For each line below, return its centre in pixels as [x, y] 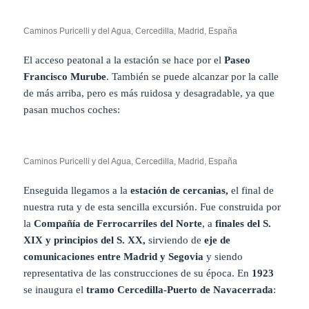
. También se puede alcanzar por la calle [193, 77]
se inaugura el [55, 290]
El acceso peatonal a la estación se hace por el [124, 60]
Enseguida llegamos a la [77, 191]
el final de [251, 191]
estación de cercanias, [180, 191]
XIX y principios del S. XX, [85, 240]
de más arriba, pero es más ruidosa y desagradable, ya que [149, 93]
